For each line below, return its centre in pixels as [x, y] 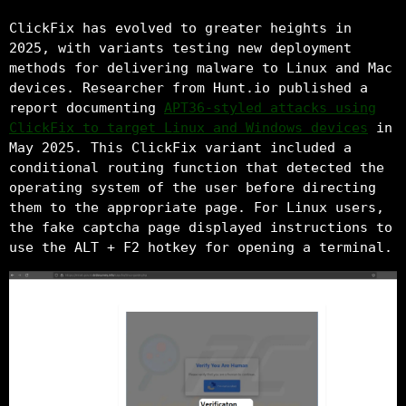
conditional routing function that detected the [197, 167]
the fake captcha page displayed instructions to [201, 227]
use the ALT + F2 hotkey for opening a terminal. [201, 247]
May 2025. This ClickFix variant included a [180, 147]
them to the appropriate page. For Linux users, [197, 207]
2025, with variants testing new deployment [180, 48]
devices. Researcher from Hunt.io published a [188, 87]
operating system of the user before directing [193, 187]
